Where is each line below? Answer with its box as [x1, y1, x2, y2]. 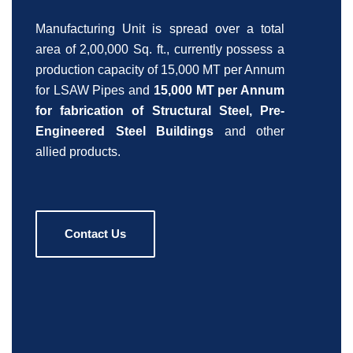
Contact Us [65, 226, 126, 240]
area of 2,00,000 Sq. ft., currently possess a [35, 42, 284, 56]
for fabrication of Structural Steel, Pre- [35, 103, 284, 117]
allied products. [35, 144, 121, 158]
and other [214, 124, 284, 138]
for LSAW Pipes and [35, 83, 154, 97]
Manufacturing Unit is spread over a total [35, 21, 284, 35]
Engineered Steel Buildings [35, 124, 214, 138]
